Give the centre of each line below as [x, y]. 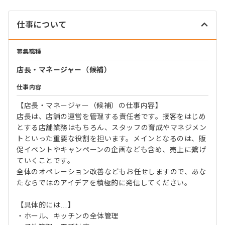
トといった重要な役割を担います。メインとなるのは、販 [111, 139]
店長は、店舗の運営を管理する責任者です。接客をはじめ [111, 117]
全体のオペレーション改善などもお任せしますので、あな [111, 172]
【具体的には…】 [46, 205]
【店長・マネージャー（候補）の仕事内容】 [90, 105]
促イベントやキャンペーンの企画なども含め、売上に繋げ [111, 150]
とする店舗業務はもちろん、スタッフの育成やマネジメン [112, 128]
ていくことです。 [46, 161]
